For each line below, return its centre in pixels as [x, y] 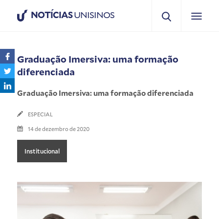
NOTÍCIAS [52, 15]
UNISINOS [93, 15]
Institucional [42, 151]
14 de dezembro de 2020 [59, 129]
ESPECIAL [40, 114]
